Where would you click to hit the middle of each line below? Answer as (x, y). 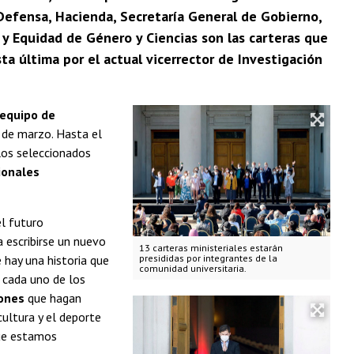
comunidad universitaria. (192, 269)
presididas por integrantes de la (208, 258)
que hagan (53, 298)
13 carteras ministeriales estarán (211, 248)
